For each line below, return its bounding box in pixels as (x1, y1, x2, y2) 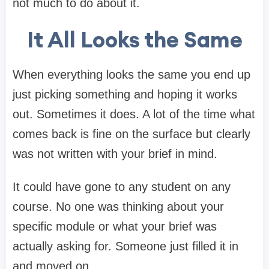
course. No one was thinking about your (13, 200, 224, 214)
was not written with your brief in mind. (13, 147, 217, 161)
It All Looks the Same (26, 26, 243, 54)
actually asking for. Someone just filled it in (13, 240, 238, 253)
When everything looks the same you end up (13, 68, 250, 82)
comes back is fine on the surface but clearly (13, 127, 250, 141)
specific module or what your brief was (13, 220, 217, 234)
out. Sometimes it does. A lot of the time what (13, 107, 255, 121)
